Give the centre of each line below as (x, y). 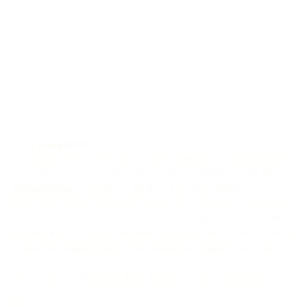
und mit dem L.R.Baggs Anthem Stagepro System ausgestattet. (139, 278)
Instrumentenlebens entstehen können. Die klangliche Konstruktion (150, 202)
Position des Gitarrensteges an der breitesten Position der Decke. (143, 248)
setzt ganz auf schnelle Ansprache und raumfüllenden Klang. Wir (145, 218)
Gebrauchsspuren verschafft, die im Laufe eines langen (123, 187)
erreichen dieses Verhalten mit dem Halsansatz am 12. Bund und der (151, 233)
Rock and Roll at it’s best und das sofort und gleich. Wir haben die (147, 157)
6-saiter (21, 131)
